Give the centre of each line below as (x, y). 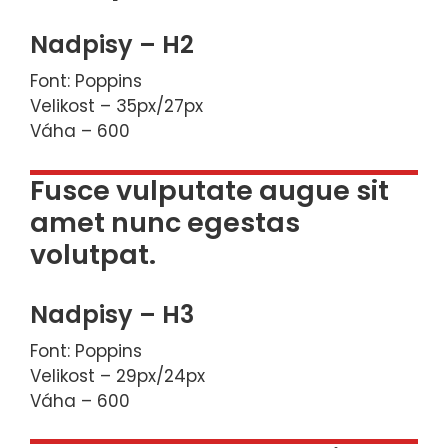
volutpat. (93, 254)
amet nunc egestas (165, 222)
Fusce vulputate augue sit (209, 190)
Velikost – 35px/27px (116, 106)
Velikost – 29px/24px (117, 375)
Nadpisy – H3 (112, 314)
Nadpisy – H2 (112, 44)
